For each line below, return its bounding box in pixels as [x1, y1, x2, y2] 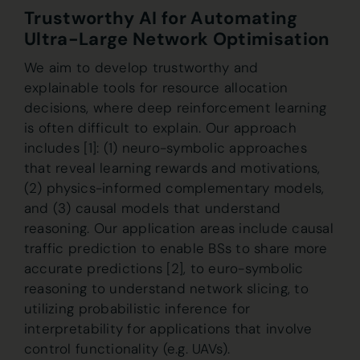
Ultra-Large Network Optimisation [23, 27, 330, 51]
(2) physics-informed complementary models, [23, 179, 325, 197]
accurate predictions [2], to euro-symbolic [23, 260, 304, 277]
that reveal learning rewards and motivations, [23, 159, 321, 177]
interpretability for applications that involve [23, 320, 313, 337]
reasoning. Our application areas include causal [23, 219, 333, 237]
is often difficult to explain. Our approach [23, 119, 297, 137]
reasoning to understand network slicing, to [23, 280, 309, 297]
